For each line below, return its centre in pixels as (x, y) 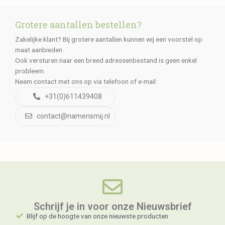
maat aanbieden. (39, 49)
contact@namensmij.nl (73, 116)
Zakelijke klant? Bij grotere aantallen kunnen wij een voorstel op (109, 39)
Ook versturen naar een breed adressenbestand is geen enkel (106, 60)
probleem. (30, 71)
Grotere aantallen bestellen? (78, 24)
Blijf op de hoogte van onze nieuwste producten (97, 216)
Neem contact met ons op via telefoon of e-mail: (86, 81)
